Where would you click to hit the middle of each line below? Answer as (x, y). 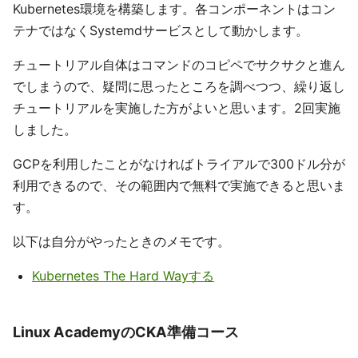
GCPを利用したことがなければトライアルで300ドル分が (179, 164)
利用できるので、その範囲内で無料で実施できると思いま (179, 185)
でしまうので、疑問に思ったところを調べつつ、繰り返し (179, 86)
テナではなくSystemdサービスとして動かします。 (161, 30)
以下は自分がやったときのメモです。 (121, 241)
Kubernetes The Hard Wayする (123, 276)
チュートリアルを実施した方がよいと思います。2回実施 (177, 108)
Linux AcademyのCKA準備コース (126, 332)
